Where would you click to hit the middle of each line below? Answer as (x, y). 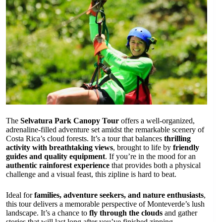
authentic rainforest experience (58, 166)
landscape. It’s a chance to (48, 213)
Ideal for (20, 195)
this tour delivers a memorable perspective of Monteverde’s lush (105, 204)
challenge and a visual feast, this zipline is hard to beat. (91, 174)
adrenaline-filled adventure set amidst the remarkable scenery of (105, 130)
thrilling (177, 139)
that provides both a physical (155, 166)
